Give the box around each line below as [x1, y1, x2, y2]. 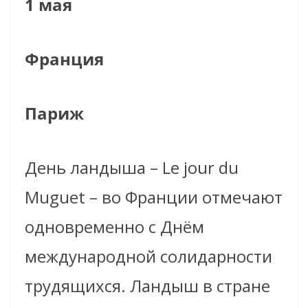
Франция [25, 47, 104, 71]
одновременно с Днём [25, 215, 204, 239]
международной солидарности [25, 245, 272, 268]
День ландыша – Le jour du [25, 156, 239, 179]
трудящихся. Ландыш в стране [25, 274, 270, 298]
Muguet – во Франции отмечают [25, 186, 283, 209]
